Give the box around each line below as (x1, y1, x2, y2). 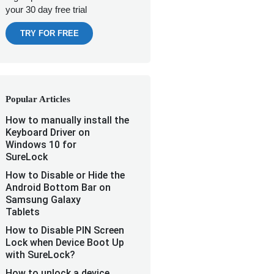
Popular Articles (6, 94, 70, 104)
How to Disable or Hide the (6, 169, 125, 181)
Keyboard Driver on (6, 127, 90, 138)
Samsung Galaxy (6, 194, 81, 206)
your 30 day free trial (6, 4, 87, 15)
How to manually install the (6, 114, 129, 126)
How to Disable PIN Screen (6, 224, 124, 236)
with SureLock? (6, 249, 75, 261)
